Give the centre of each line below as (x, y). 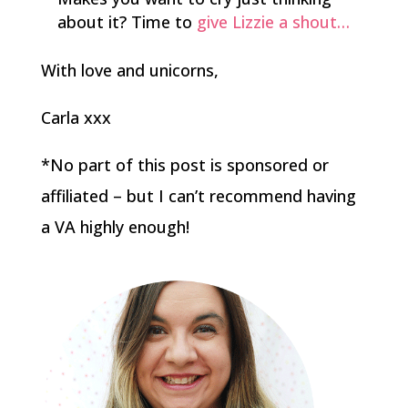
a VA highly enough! (115, 227)
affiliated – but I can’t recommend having (198, 196)
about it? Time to (127, 22)
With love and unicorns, (129, 70)
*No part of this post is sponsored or (184, 165)
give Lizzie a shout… (273, 22)
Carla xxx (76, 117)
